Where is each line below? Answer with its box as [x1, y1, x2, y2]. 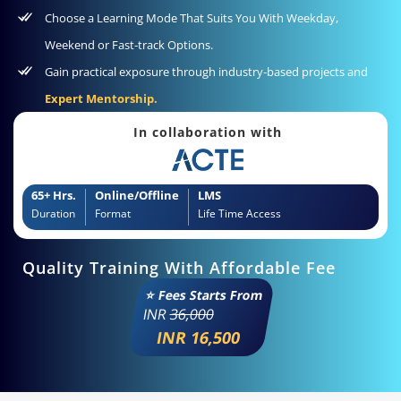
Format [95, 206, 131, 222]
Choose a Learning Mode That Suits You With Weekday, [45, 9, 338, 26]
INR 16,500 [154, 327, 242, 349]
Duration [31, 206, 75, 222]
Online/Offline [95, 187, 179, 204]
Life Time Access [198, 206, 281, 222]
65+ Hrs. [31, 187, 76, 204]
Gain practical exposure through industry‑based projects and [45, 63, 368, 80]
